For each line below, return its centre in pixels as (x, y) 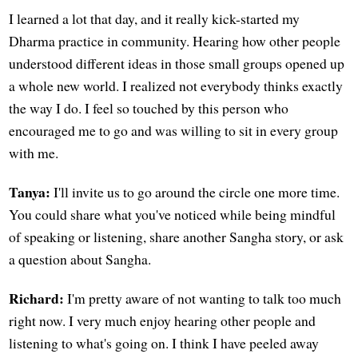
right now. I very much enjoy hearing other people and (163, 321)
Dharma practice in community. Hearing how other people (175, 40)
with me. (34, 152)
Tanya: (30, 191)
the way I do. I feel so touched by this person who (149, 107)
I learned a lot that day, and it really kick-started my (155, 18)
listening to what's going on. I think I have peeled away (164, 343)
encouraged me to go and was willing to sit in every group (174, 130)
